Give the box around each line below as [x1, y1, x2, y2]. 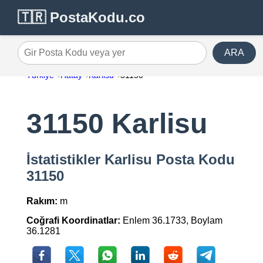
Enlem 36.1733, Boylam [120, 215, 222, 226]
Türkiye [26, 70, 54, 80]
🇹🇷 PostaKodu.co [18, 9, 145, 25]
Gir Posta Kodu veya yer [17, 52, 118, 62]
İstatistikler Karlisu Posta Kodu [26, 151, 235, 168]
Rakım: [26, 196, 58, 207]
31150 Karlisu [26, 108, 207, 140]
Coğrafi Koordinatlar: [26, 215, 120, 226]
